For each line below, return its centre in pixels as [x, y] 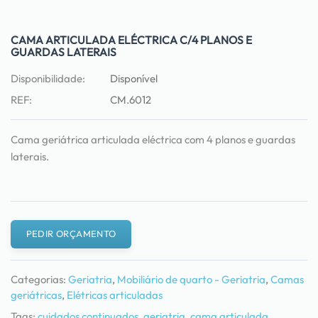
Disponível [134, 78]
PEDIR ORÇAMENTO [71, 234]
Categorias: [38, 279]
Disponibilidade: [48, 78]
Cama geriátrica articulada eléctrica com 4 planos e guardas [153, 139]
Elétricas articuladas [115, 295]
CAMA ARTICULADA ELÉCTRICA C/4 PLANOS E [131, 39]
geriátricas [36, 295]
